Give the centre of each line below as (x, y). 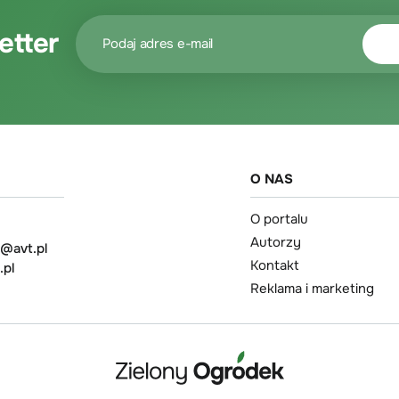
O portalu (279, 219)
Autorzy (276, 242)
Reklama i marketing (312, 288)
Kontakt (275, 265)
